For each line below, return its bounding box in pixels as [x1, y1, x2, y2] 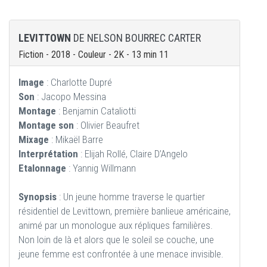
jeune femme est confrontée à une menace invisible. [18, 248, 223, 260]
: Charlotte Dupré [44, 76, 112, 89]
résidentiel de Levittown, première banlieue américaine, [18, 205, 231, 218]
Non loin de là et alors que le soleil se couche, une [18, 234, 214, 246]
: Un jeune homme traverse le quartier [57, 191, 205, 203]
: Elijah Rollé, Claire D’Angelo [78, 148, 188, 160]
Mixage [18, 133, 49, 146]
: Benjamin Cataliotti [56, 105, 136, 117]
